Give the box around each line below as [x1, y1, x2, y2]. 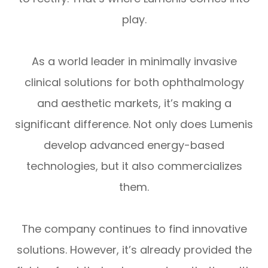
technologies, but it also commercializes [26, 158, 242, 173]
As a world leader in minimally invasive [31, 53, 237, 69]
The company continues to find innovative [21, 221, 247, 236]
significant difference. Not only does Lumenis [15, 116, 253, 132]
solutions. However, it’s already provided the [16, 242, 252, 257]
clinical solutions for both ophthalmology [24, 74, 244, 90]
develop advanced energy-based [44, 137, 224, 153]
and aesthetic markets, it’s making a [36, 95, 232, 111]
